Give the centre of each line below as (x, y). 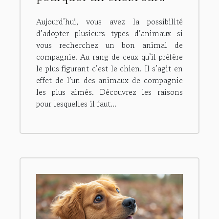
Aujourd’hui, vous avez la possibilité (109, 22)
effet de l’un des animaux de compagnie (109, 80)
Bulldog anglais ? (83, 11)
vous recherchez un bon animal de (109, 45)
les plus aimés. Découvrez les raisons (109, 92)
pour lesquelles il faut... (76, 104)
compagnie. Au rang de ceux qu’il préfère (109, 57)
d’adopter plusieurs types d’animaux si (109, 33)
